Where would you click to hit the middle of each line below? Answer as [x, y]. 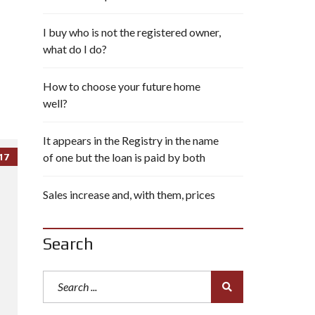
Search [68, 244]
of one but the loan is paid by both [124, 157]
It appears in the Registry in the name [131, 140]
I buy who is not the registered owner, [132, 32]
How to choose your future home [122, 86]
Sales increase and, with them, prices [129, 194]
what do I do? [75, 49]
